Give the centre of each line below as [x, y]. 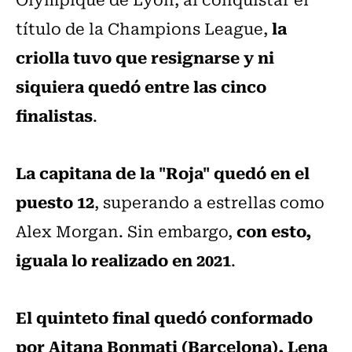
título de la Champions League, [144, 28]
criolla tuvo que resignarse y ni [145, 57]
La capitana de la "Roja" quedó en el [163, 172]
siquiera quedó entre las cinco [141, 86]
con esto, [274, 231]
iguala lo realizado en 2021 [123, 260]
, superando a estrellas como [209, 202]
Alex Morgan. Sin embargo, [126, 231]
